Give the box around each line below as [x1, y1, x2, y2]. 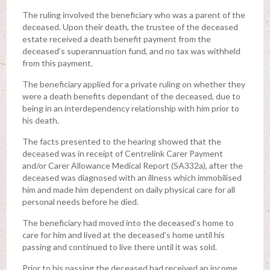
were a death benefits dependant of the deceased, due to [22, 91, 240, 102]
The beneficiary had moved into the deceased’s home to [22, 218, 234, 228]
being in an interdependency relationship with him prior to [22, 103, 239, 114]
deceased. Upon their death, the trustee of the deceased [22, 22, 238, 33]
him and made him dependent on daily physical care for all [22, 184, 235, 195]
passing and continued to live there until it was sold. [22, 242, 217, 253]
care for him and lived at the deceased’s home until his [22, 230, 225, 240]
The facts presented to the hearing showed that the [22, 136, 221, 147]
